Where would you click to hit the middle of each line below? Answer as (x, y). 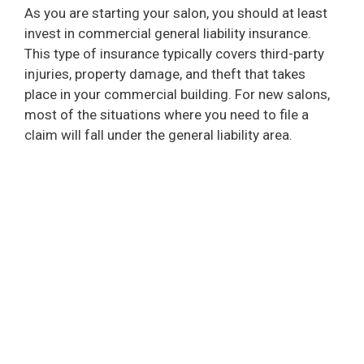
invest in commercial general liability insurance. (168, 33)
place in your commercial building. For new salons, (177, 94)
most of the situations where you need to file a (167, 114)
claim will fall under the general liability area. (158, 134)
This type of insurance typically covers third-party (174, 53)
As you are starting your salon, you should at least (176, 13)
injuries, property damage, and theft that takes (165, 74)
